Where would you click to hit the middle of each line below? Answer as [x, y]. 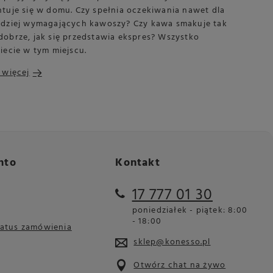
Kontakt [138, 163]
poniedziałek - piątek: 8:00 [190, 210]
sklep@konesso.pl [172, 242]
